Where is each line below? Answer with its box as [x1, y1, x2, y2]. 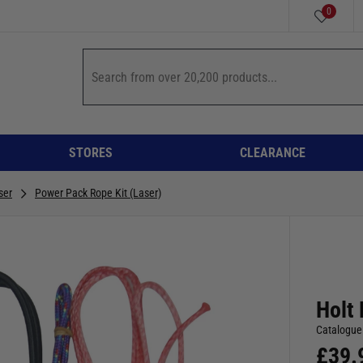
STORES [69, 144, 113, 160]
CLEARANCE [239, 144, 305, 160]
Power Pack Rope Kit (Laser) [35, 186, 161, 199]
